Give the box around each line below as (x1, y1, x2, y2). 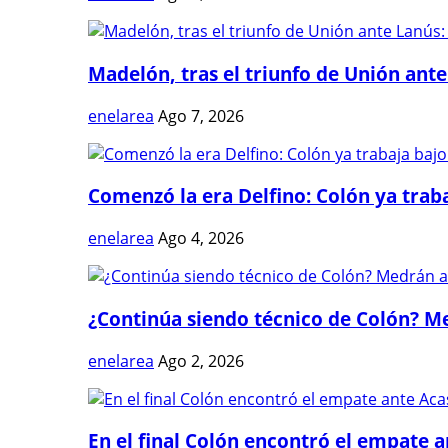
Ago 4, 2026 (158, 227, 244, 250)
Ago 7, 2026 (158, 104, 244, 127)
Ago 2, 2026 (158, 349, 244, 372)
